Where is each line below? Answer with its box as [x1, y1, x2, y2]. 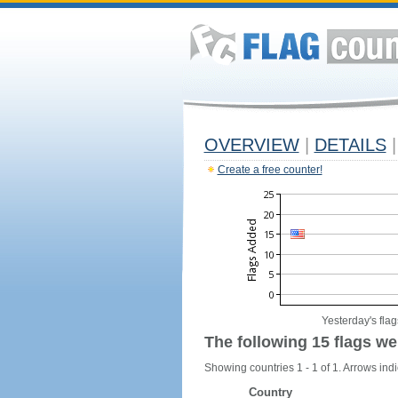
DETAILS [314, 135, 386, 155]
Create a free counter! [217, 163, 322, 176]
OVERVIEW [203, 135, 299, 155]
